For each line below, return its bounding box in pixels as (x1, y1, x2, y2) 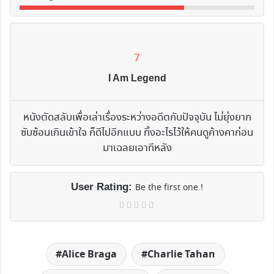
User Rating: (71, 181, 135, 193)
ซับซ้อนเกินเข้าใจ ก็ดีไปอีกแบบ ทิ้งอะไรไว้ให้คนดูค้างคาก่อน (21, 125, 253, 141)
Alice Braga (62, 247, 117, 262)
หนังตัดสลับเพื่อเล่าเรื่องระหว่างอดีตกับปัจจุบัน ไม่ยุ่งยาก (23, 110, 251, 126)
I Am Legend (108, 73, 166, 84)
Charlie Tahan (147, 247, 215, 262)
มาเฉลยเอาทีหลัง (102, 141, 172, 157)
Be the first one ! (135, 182, 203, 194)
